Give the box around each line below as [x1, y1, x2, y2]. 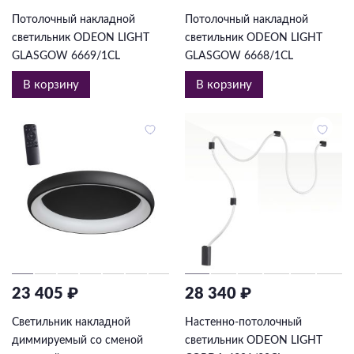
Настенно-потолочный [184, 317, 302, 329]
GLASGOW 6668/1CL [184, 51, 293, 62]
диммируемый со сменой [12, 335, 143, 347]
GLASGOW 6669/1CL [12, 51, 120, 62]
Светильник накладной [12, 317, 130, 329]
